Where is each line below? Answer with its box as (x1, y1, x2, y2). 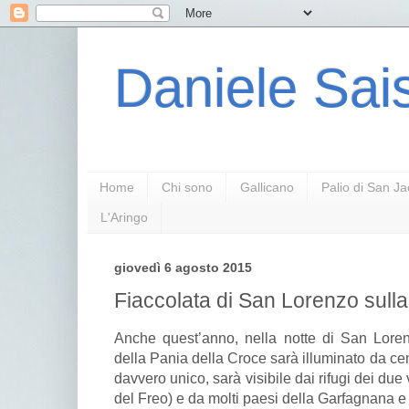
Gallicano (240, 180, 294, 195)
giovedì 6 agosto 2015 (114, 260, 252, 275)
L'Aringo (100, 210, 148, 225)
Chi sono (162, 180, 213, 195)
